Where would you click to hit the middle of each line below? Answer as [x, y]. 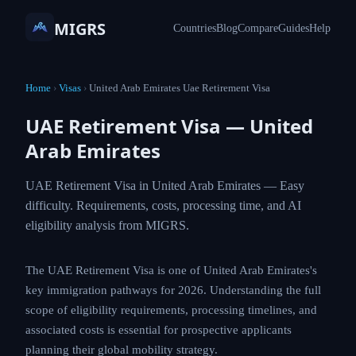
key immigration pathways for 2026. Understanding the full [173, 290]
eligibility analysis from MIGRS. [107, 225]
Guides [294, 28]
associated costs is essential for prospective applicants [159, 330]
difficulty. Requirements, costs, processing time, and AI [163, 205]
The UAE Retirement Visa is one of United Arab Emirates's [171, 270]
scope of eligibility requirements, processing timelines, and [171, 310]
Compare [258, 28]
